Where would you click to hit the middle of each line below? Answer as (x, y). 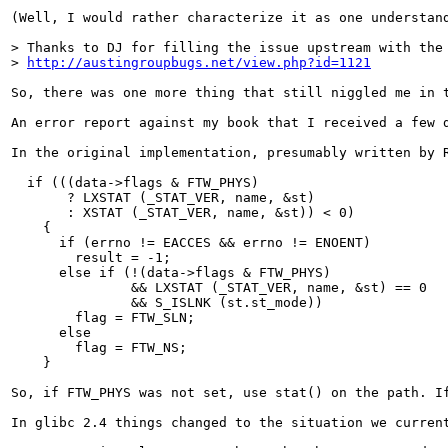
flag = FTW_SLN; (103, 317)
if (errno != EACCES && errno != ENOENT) (191, 242)
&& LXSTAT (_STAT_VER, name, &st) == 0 (219, 287)
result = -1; (91, 257)
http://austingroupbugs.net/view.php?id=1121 (199, 62)
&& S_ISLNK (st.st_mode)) (167, 302)
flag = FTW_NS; (99, 347)
